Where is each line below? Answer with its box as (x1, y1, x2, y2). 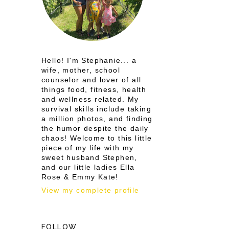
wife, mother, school (41, 66, 120, 74)
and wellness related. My (41, 95, 139, 103)
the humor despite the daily (41, 124, 149, 132)
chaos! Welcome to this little (41, 134, 152, 142)
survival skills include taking (41, 105, 151, 113)
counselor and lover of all (41, 76, 142, 84)
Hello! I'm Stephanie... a (41, 56, 136, 64)
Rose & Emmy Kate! (41, 173, 119, 181)
